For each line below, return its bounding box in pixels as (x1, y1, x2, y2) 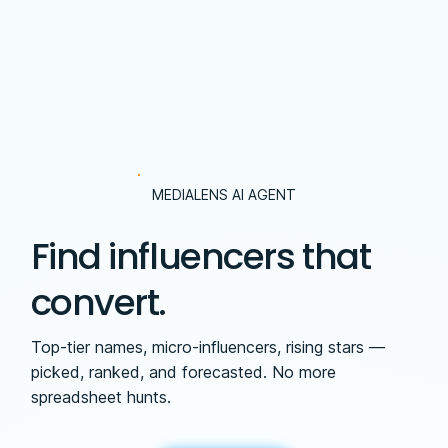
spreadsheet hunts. (30, 387, 171, 408)
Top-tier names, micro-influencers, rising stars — (30, 337, 385, 358)
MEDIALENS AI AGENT (152, 185, 297, 203)
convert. (30, 276, 167, 328)
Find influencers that (30, 230, 371, 282)
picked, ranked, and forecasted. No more (30, 362, 336, 383)
